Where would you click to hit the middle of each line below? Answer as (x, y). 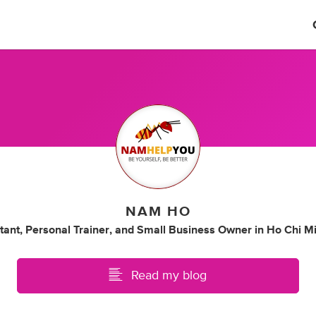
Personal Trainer (67, 230)
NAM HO (158, 211)
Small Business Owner (194, 230)
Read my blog (169, 275)
